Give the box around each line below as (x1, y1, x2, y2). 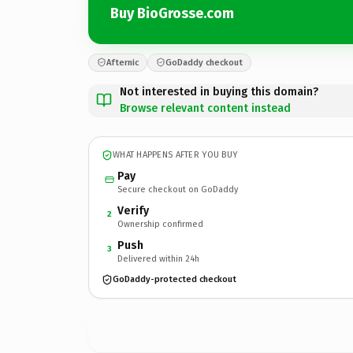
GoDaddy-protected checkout (113, 274, 236, 284)
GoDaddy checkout (165, 57, 243, 68)
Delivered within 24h (117, 253, 199, 264)
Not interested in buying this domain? (120, 84, 318, 98)
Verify (117, 203, 149, 217)
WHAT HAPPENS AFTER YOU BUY (113, 150, 238, 160)
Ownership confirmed (117, 218, 203, 229)
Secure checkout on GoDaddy (117, 184, 238, 195)
